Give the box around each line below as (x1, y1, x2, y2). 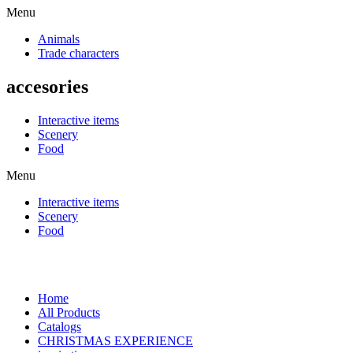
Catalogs (38, 319, 81, 333)
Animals (38, 32, 80, 46)
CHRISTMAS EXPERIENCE (38, 333, 193, 347)
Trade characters (38, 46, 119, 60)
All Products (38, 305, 100, 319)
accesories (6, 76, 88, 97)
